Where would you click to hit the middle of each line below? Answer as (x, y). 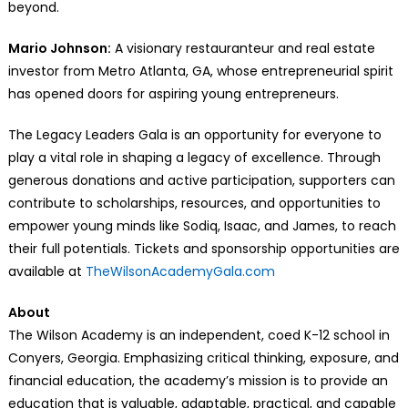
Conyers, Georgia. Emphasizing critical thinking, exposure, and (203, 357)
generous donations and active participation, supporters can (201, 180)
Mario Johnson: (59, 48)
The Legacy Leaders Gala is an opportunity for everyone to (194, 134)
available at (46, 271)
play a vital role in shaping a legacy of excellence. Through (194, 157)
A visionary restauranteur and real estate (243, 48)
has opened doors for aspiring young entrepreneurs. (173, 93)
